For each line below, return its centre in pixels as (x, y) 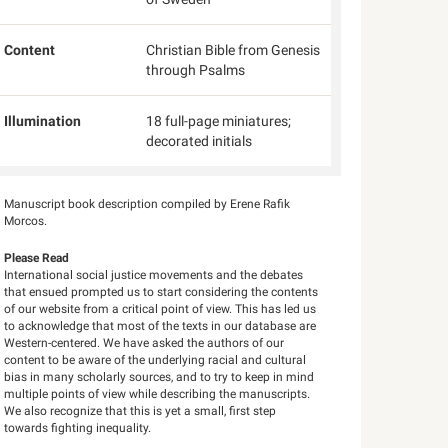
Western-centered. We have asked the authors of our (144, 343)
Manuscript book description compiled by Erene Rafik (147, 204)
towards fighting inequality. (78, 428)
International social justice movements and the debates (154, 275)
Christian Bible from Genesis (232, 50)
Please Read (37, 258)
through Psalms (195, 70)
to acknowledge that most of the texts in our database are (160, 326)
